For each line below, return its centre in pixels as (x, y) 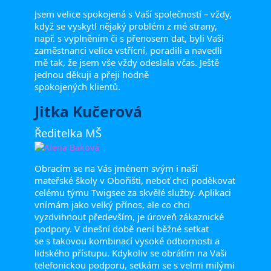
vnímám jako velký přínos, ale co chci (112, 204)
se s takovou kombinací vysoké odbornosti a (127, 240)
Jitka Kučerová (88, 111)
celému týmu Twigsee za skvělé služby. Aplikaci (132, 192)
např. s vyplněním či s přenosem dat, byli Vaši (129, 38)
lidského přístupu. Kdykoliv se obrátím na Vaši (130, 253)
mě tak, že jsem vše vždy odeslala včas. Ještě (126, 62)
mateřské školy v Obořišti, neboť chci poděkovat (135, 180)
